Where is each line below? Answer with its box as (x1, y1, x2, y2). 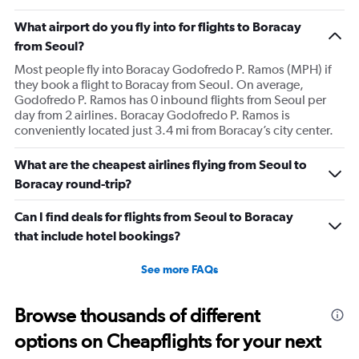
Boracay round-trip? (14, 176, 132, 191)
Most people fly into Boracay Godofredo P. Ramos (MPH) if (14, 62, 331, 77)
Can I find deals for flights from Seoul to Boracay (14, 209, 293, 224)
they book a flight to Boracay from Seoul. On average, (14, 77, 304, 92)
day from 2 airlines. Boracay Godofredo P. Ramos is (14, 107, 290, 123)
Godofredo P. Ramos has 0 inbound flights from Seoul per (14, 92, 326, 107)
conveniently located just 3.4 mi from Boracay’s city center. (14, 123, 333, 138)
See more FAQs (141, 263, 218, 276)
